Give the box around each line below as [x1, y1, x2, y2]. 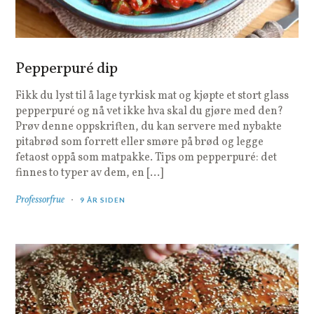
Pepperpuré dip [15, 58, 118, 81]
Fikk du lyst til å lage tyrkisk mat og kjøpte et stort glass [15, 88, 289, 104]
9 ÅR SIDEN [80, 196, 126, 205]
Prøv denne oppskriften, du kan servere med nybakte [15, 119, 282, 135]
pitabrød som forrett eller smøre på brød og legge [15, 135, 264, 151]
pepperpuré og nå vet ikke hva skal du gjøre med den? [15, 104, 284, 120]
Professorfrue [15, 193, 65, 207]
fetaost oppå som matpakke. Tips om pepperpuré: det [15, 150, 278, 166]
